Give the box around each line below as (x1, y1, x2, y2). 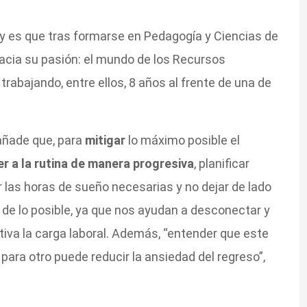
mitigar (84, 133, 128, 148)
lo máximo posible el (127, 133, 240, 148)
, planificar (193, 156, 249, 171)
